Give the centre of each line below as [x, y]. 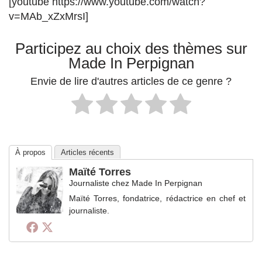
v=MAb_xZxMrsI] [49, 16]
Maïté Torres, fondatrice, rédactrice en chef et [157, 198]
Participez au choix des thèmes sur [131, 48]
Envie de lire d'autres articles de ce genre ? [131, 82]
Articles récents [87, 152]
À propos [30, 152]
